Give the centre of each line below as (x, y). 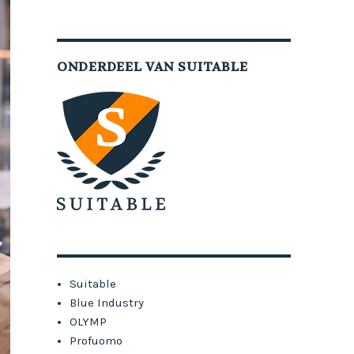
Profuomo (96, 341)
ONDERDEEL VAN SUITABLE (152, 67)
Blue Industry (107, 303)
